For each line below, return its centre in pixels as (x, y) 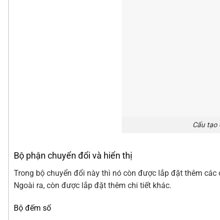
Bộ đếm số (32, 208)
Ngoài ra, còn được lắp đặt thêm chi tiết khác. (93, 186)
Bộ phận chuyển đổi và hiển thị (73, 156)
